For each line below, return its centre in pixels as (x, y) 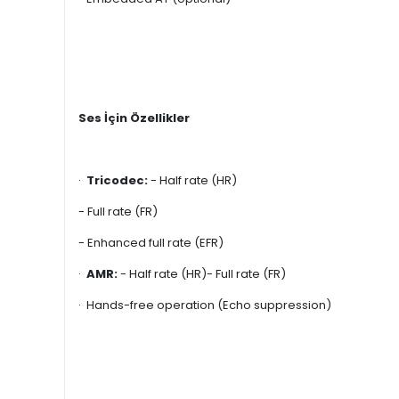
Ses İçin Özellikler (134, 118)
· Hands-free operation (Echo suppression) (205, 305)
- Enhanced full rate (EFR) (151, 243)
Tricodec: (118, 180)
